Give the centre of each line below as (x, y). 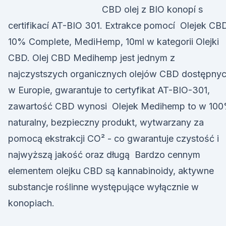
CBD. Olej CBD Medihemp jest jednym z (92, 58)
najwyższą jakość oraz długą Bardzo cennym (104, 155)
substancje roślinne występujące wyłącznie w (103, 187)
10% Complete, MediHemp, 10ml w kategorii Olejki (114, 42)
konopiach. (31, 203)
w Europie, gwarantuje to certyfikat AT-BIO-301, (109, 90)
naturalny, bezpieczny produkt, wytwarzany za (106, 122)
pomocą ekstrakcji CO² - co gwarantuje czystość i (114, 138)
